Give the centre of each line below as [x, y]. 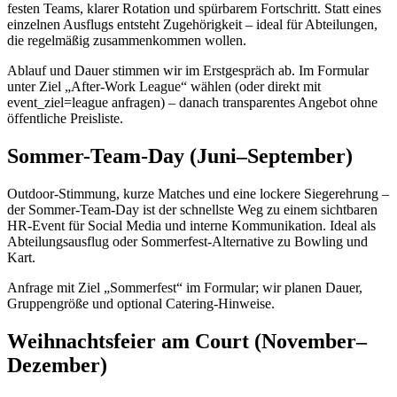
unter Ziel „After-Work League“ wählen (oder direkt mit [164, 87]
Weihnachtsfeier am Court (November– [187, 341]
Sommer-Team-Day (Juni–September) [180, 156]
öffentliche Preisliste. [65, 119]
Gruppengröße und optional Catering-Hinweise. [141, 303]
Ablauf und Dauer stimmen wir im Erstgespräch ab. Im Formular [188, 71]
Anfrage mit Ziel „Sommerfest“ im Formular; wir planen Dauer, [185, 287]
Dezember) [57, 365]
